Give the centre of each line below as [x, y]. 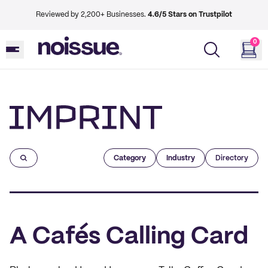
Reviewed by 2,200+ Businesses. [92, 15]
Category [130, 158]
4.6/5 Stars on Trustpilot [190, 15]
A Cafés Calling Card [129, 237]
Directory [232, 158]
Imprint [25, 135]
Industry [181, 158]
